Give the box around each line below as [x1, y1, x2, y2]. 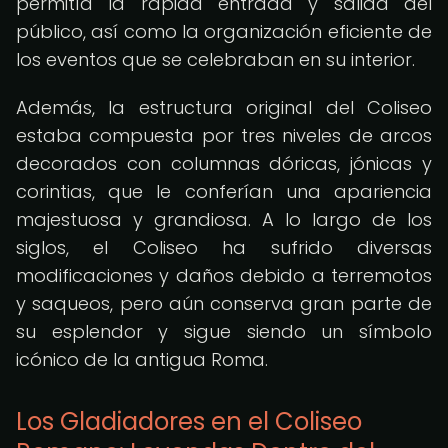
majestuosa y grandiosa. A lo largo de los [16, 207, 432, 232]
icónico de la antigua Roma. [16, 347, 268, 372]
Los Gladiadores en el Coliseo [16, 405, 362, 438]
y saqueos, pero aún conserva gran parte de [16, 291, 432, 316]
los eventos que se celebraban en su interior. [16, 47, 415, 72]
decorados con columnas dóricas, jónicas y [16, 151, 432, 176]
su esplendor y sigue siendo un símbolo [16, 319, 432, 344]
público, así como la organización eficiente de [16, 19, 432, 44]
